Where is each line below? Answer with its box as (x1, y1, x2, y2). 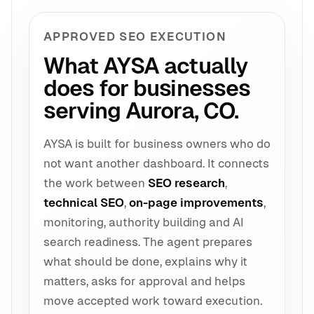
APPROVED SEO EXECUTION (43, 29, 226, 43)
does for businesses (43, 75, 250, 101)
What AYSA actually (43, 53, 247, 78)
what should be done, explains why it (43, 254, 247, 268)
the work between (43, 175, 148, 190)
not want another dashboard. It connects (43, 156, 269, 170)
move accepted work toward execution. (43, 293, 262, 308)
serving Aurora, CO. (43, 97, 238, 123)
